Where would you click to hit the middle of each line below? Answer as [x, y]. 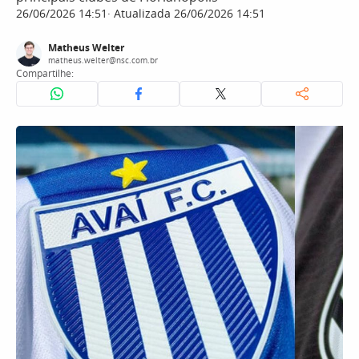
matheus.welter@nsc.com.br [103, 60]
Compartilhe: [45, 73]
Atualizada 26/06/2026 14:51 [188, 13]
